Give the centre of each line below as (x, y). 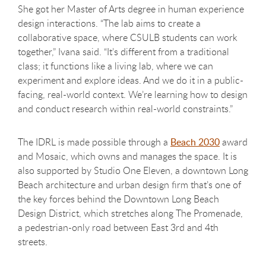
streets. (35, 242)
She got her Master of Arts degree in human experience (131, 9)
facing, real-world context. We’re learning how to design (133, 95)
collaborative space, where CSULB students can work (128, 38)
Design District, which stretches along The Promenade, (130, 213)
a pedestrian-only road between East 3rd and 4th (118, 228)
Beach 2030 (195, 142)
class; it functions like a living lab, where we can (115, 66)
